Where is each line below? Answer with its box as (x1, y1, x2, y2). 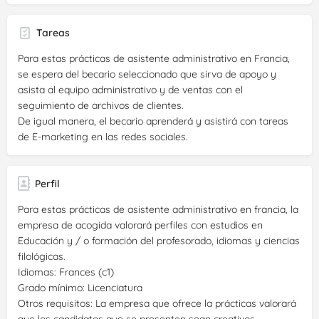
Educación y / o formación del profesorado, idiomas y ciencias (18, 234, 300, 247)
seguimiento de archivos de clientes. (18, 98, 184, 112)
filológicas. (18, 249, 66, 263)
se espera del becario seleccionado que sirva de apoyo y (18, 67, 276, 80)
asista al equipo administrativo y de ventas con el (18, 83, 243, 96)
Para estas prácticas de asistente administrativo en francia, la (18, 202, 298, 216)
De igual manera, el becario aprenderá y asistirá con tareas (18, 114, 288, 127)
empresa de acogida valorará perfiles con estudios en (18, 218, 263, 231)
